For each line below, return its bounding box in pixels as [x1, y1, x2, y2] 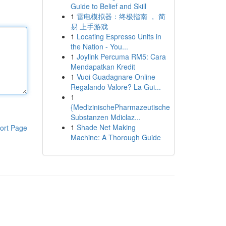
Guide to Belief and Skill [70, 1, 146, 11]
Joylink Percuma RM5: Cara [76, 51, 166, 62]
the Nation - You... [70, 41, 128, 51]
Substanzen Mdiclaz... [70, 112, 141, 122]
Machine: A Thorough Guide [70, 132, 161, 142]
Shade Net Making [76, 122, 136, 132]
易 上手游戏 [70, 21, 108, 31]
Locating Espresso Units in [76, 31, 161, 41]
